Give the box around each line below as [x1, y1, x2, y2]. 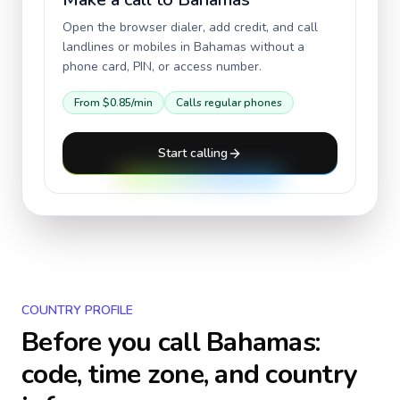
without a [246, 38, 304, 55]
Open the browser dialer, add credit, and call [62, 19, 318, 36]
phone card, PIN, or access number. [62, 58, 262, 75]
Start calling [158, 145, 228, 162]
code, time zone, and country [21, 356, 357, 393]
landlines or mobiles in [62, 38, 194, 55]
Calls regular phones [176, 96, 282, 110]
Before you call [21, 324, 206, 361]
